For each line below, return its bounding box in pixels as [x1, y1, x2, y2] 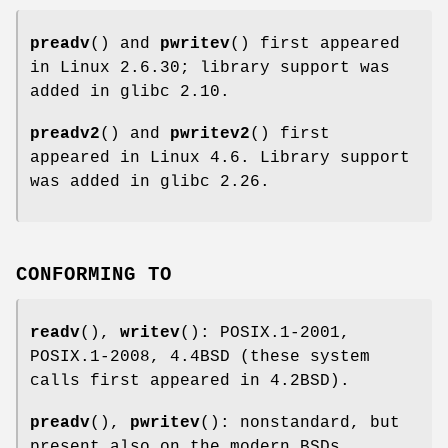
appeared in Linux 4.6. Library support [30, 149, 410, 168]
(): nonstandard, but [200, 414, 400, 433]
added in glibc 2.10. [30, 83, 230, 102]
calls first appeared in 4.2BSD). [30, 372, 350, 391]
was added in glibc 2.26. [30, 173, 270, 192]
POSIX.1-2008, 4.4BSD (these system [30, 348, 370, 367]
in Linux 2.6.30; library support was [30, 59, 390, 78]
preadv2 [30, 125, 100, 144]
